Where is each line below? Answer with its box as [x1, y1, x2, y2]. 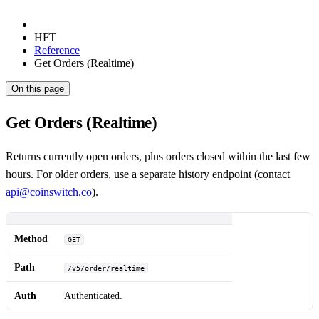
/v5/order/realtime [68, 263, 145, 272]
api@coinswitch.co [6, 186, 92, 199]
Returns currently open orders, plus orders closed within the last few [6, 150, 310, 163]
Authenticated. [64, 289, 123, 301]
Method [14, 232, 48, 244]
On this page [11, 83, 64, 95]
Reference [34, 44, 80, 57]
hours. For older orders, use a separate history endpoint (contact [6, 168, 290, 181]
